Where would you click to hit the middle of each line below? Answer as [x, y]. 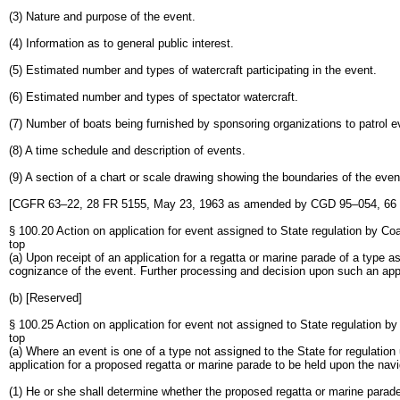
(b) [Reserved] [46, 298]
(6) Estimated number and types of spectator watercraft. [154, 97]
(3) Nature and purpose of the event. [102, 17]
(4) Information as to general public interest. [121, 43]
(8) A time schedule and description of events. [127, 150]
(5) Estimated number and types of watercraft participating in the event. [193, 70]
